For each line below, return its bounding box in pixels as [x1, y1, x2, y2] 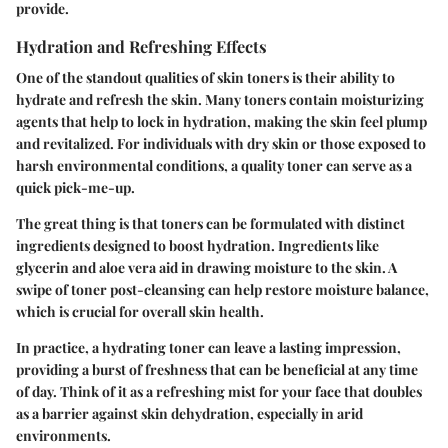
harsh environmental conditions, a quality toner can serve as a [16, 155, 412, 175]
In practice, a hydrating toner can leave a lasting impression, [16, 337, 401, 357]
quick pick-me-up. [16, 177, 135, 197]
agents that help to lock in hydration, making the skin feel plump [16, 111, 427, 131]
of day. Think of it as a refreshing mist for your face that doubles [16, 381, 422, 401]
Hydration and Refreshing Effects [16, 34, 267, 57]
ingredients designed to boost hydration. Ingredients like [16, 235, 379, 255]
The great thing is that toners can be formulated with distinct [16, 213, 405, 233]
